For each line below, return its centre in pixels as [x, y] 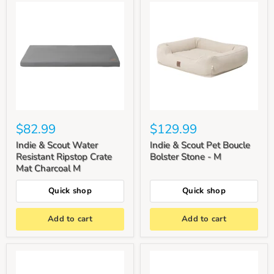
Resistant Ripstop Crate [64, 156]
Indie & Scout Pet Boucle [200, 145]
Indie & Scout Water [57, 145]
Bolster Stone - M [186, 156]
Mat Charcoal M [48, 168]
